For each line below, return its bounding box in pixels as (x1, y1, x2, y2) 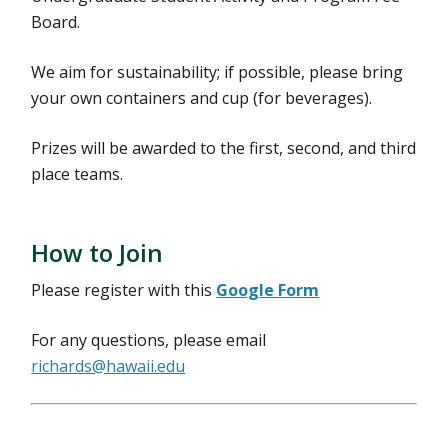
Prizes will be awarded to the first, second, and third (31, 137, 417, 159)
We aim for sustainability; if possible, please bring (31, 61, 404, 83)
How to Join (31, 236, 164, 269)
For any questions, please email (31, 329, 267, 351)
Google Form (216, 279, 320, 301)
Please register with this (31, 279, 217, 301)
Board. (31, 11, 81, 33)
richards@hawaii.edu (31, 355, 186, 377)
